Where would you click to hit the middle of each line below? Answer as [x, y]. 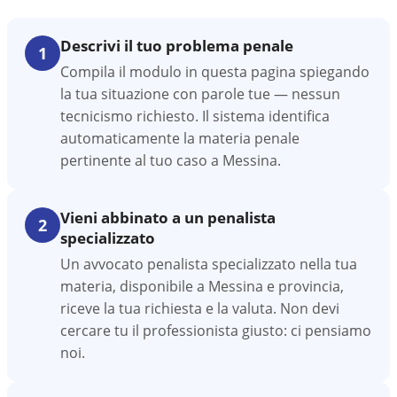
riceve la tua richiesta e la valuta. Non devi [200, 308]
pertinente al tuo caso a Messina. [171, 160]
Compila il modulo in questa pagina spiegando [215, 72]
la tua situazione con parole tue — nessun [200, 94]
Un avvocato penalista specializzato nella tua [209, 264]
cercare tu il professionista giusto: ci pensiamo [216, 331]
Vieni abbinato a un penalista [168, 218]
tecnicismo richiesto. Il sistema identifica [195, 116]
